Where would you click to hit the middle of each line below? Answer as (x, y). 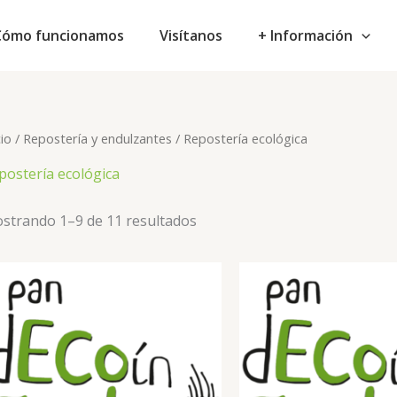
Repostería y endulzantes (97, 138)
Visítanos (191, 35)
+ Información (305, 35)
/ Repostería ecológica (240, 138)
